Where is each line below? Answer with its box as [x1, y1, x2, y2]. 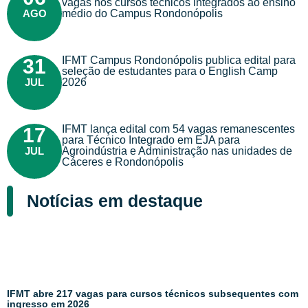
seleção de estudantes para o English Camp [62, 65, 278, 78]
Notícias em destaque [26, 191, 203, 211]
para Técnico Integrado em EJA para [62, 134, 240, 146]
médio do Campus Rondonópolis [62, 8, 223, 20]
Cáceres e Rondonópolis [62, 156, 184, 168]
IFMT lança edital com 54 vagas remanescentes [62, 123, 295, 135]
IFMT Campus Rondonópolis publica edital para [62, 54, 296, 67]
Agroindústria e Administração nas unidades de [62, 145, 292, 157]
